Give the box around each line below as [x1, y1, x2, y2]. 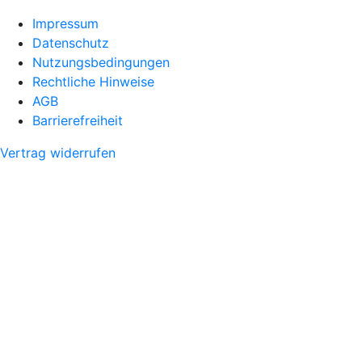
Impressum [32, 15, 99, 32]
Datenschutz [32, 34, 109, 51]
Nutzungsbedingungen [32, 53, 170, 70]
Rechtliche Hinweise [32, 73, 154, 90]
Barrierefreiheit [32, 112, 123, 128]
